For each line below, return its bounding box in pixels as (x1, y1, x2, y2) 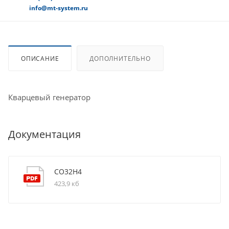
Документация (8, 127, 81, 142)
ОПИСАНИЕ (21, 54, 59, 63)
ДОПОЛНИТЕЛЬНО (89, 54, 151, 63)
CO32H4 (54, 167, 82, 177)
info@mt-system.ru (29, 4, 88, 13)
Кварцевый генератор (8, 92, 90, 103)
